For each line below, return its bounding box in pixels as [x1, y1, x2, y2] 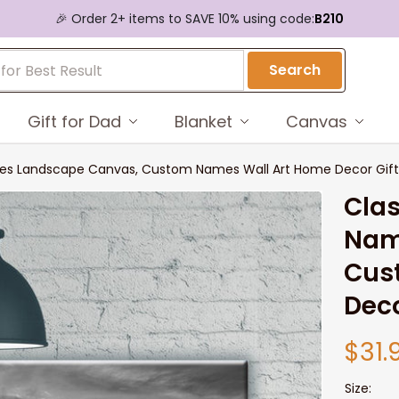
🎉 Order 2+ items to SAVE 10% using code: [55, 9, 314, 28]
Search [269, 60, 322, 80]
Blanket [174, 110, 232, 133]
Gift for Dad [27, 110, 121, 133]
